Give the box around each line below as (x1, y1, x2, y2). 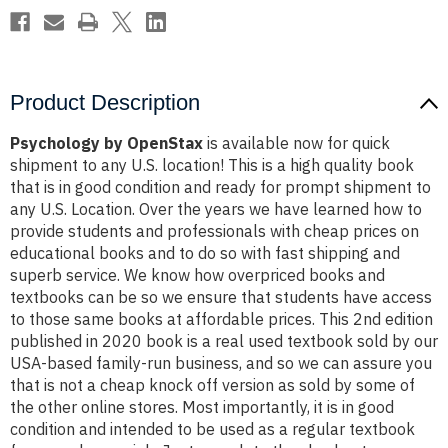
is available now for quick (203, 133, 390, 154)
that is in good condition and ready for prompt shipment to (10, 177, 431, 198)
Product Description (10, 90, 200, 116)
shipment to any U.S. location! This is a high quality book (10, 155, 414, 176)
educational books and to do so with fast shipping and (10, 243, 400, 264)
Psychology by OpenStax (10, 133, 203, 154)
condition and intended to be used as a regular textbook (10, 419, 415, 440)
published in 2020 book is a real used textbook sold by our (10, 331, 438, 352)
